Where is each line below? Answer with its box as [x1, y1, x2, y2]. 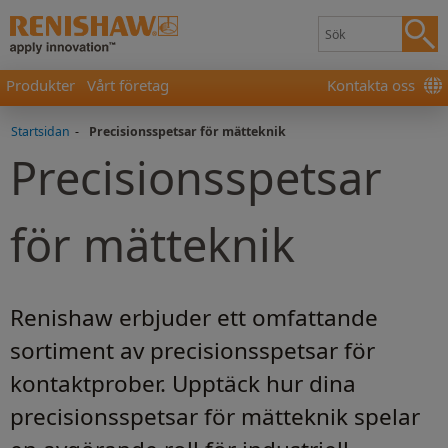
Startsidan [11, 123, 70, 140]
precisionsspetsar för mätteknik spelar [10, 401, 420, 433]
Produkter [6, 75, 75, 95]
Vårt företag [87, 75, 169, 95]
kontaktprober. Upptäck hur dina [10, 368, 356, 400]
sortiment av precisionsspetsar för [10, 335, 375, 367]
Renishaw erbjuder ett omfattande [10, 302, 378, 334]
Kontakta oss [327, 75, 415, 95]
